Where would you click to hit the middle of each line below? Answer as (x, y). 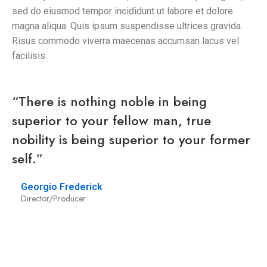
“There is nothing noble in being (109, 101)
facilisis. (30, 55)
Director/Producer (53, 198)
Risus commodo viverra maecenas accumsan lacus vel (125, 41)
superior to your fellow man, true (111, 120)
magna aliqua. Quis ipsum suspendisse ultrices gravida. (127, 26)
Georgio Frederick (62, 187)
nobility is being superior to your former (131, 139)
